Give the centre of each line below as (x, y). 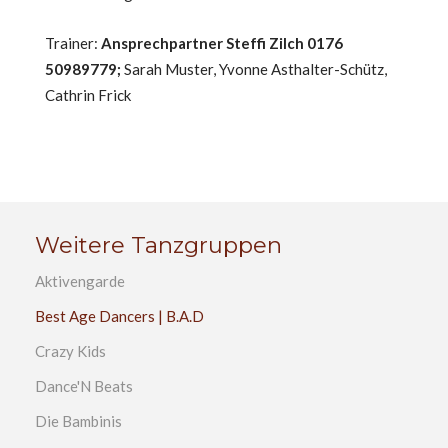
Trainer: (73, 43)
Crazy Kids (70, 351)
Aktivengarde (80, 281)
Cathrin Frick (88, 95)
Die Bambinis (78, 421)
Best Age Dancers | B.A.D (119, 316)
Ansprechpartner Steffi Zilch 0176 (222, 43)
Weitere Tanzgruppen (158, 245)
